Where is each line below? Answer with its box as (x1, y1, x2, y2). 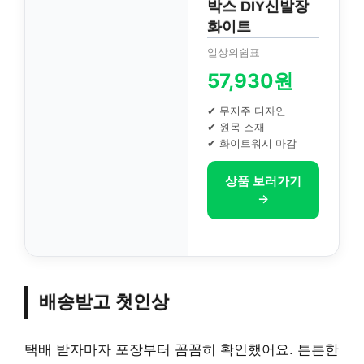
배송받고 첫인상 (39, 292, 169, 312)
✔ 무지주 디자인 (207, 103, 286, 117)
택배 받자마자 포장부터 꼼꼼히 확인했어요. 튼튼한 (24, 341, 339, 357)
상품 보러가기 (225, 172, 301, 188)
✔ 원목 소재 (207, 119, 265, 133)
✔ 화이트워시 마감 (207, 136, 297, 149)
